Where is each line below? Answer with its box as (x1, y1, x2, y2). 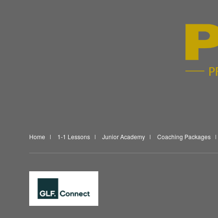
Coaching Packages (157, 132, 211, 141)
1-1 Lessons (57, 132, 90, 141)
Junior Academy (102, 132, 145, 141)
